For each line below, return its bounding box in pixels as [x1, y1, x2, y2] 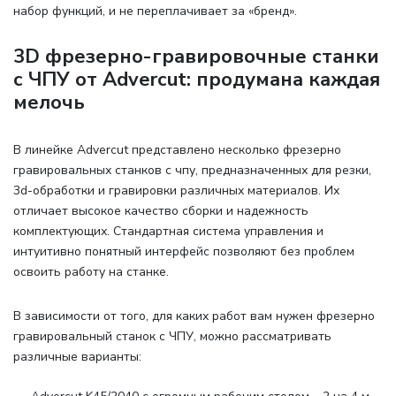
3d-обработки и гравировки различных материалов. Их [13, 181, 339, 199]
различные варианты [13, 347, 139, 365]
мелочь [13, 88, 85, 116]
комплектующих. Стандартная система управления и [13, 222, 324, 240]
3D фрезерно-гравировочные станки [13, 42, 379, 70]
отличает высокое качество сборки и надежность [13, 202, 308, 219]
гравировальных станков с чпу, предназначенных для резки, [13, 161, 371, 179]
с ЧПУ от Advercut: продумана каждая [13, 65, 380, 93]
